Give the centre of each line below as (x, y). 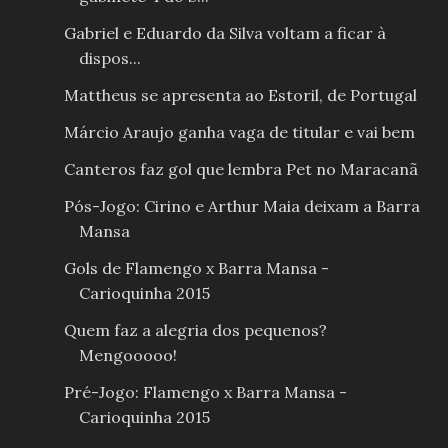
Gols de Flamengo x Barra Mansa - (196, 268)
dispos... (109, 58)
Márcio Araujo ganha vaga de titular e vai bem (239, 132)
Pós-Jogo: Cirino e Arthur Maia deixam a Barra (241, 206)
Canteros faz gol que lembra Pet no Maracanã (240, 169)
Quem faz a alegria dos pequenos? (195, 330)
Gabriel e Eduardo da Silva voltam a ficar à (224, 33)
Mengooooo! (127, 355)
